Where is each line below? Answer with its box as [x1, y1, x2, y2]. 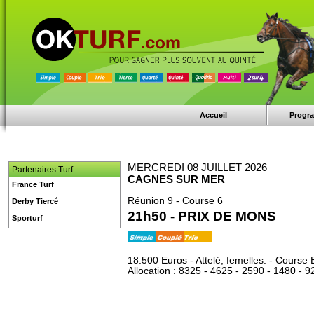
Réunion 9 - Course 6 [128, 196, 223, 206]
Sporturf [12, 214, 43, 222]
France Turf [12, 180, 54, 189]
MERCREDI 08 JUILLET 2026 [128, 161, 267, 173]
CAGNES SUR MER [128, 173, 225, 185]
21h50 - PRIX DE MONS [128, 209, 276, 224]
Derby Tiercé [12, 197, 58, 205]
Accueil [200, 111, 228, 119]
